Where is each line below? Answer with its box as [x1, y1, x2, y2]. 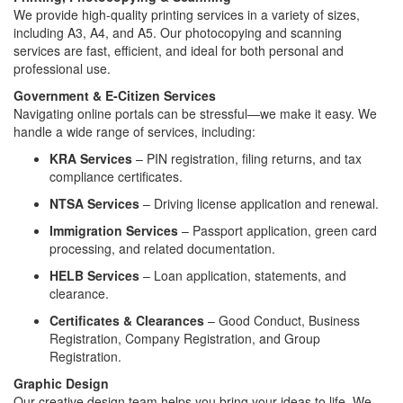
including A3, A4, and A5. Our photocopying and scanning [13, 22, 342, 41]
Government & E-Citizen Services [13, 85, 216, 104]
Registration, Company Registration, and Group [49, 328, 320, 347]
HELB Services [49, 265, 139, 284]
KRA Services [49, 148, 132, 167]
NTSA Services [49, 193, 139, 212]
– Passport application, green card [178, 220, 377, 239]
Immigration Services [49, 220, 178, 239]
